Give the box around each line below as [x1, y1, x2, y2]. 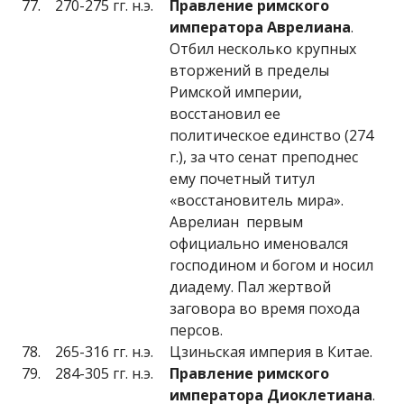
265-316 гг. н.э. [55, 342, 153, 362]
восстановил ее [170, 104, 280, 124]
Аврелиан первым [170, 212, 303, 232]
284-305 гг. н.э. [55, 363, 153, 383]
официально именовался [170, 234, 348, 253]
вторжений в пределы [170, 60, 329, 80]
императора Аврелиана [170, 17, 351, 37]
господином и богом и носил [170, 255, 373, 275]
